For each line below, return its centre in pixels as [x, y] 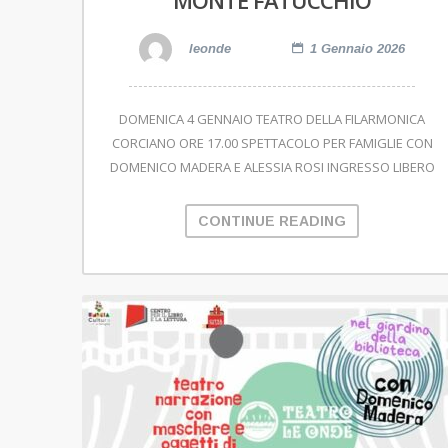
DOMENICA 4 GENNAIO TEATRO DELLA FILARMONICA [272, 119]
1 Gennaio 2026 [357, 48]
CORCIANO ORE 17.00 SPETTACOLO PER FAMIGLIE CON [272, 143]
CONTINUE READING [272, 221]
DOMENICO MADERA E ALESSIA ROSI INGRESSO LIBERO [272, 167]
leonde [208, 48]
